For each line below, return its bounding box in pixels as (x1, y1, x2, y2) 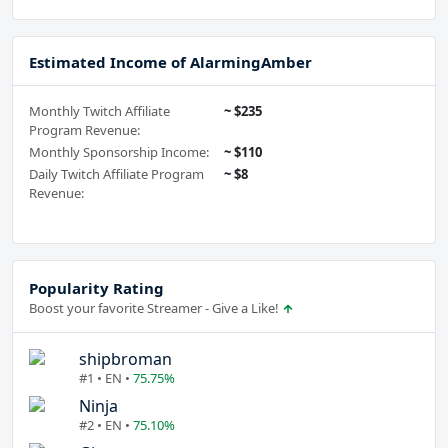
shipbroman (79, 348, 172, 371)
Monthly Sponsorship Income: (29, 143, 209, 162)
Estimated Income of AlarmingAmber (29, 52, 312, 73)
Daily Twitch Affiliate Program (29, 165, 204, 184)
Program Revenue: (29, 121, 140, 140)
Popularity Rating (29, 278, 164, 299)
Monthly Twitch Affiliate (29, 102, 170, 121)
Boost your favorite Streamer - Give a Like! (29, 299, 282, 318)
